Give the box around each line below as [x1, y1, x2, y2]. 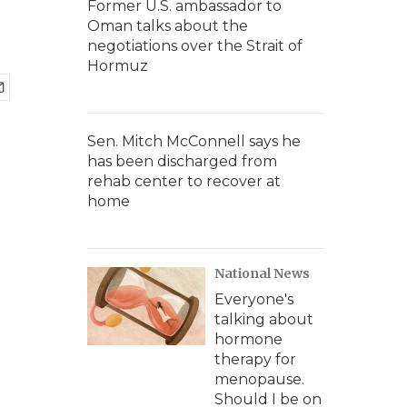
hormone [214, 331, 283, 348]
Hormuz [87, 57, 148, 74]
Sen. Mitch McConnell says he [87, 133, 301, 150]
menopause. [214, 371, 304, 388]
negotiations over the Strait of [87, 37, 303, 55]
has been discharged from [87, 153, 277, 170]
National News [214, 265, 310, 282]
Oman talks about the [87, 17, 248, 35]
